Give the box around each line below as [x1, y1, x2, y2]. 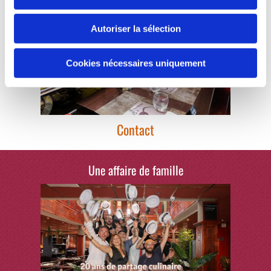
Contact [117, 119, 154, 139]
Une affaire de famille [88, 160, 183, 179]
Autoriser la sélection [90, 23, 181, 34]
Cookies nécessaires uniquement [65, 57, 206, 68]
